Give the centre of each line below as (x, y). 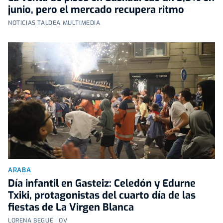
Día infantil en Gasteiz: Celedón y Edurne (102, 184)
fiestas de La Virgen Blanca (71, 208)
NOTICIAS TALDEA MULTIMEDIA (54, 23)
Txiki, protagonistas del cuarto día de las (102, 196)
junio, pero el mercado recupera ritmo (96, 10)
